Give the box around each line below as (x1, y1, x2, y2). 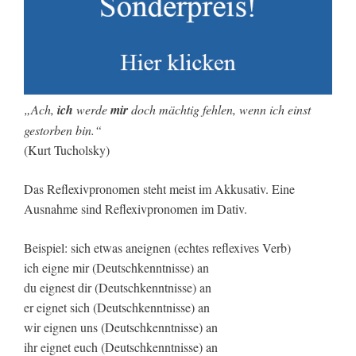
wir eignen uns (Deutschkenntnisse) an (24, 319, 218, 336)
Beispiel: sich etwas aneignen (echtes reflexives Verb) (24, 239, 291, 257)
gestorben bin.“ (24, 122, 102, 139)
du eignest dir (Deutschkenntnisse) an (24, 279, 211, 296)
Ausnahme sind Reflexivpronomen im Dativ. (24, 200, 247, 218)
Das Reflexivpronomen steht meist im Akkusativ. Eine (24, 180, 295, 198)
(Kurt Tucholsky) (24, 141, 110, 159)
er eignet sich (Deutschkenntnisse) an (24, 299, 210, 316)
